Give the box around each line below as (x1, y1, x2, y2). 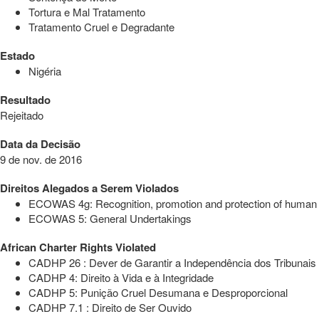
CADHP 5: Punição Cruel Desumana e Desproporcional (28, 284, 288, 300)
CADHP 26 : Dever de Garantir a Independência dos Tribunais (28, 254, 316, 270)
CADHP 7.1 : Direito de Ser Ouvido (28, 299, 192, 315)
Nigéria (28, 63, 61, 78)
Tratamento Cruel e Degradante (28, 19, 174, 34)
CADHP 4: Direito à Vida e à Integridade (28, 269, 214, 285)
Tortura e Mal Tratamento (28, 4, 145, 19)
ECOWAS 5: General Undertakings (28, 210, 192, 226)
